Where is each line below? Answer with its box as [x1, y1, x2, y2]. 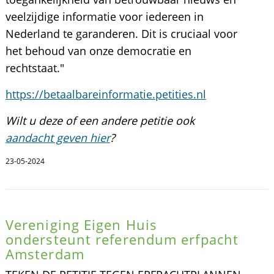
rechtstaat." [5, 61, 64, 75]
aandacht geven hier [5, 130, 110, 145]
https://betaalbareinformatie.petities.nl [5, 87, 206, 102]
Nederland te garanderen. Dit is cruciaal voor [5, 26, 237, 41]
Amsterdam [5, 245, 84, 263]
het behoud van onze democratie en [5, 43, 191, 58]
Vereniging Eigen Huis [5, 215, 158, 234]
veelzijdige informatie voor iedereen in [5, 9, 204, 24]
